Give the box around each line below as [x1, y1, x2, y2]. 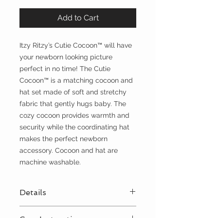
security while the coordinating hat [19, 123, 129, 131]
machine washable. [19, 158, 81, 166]
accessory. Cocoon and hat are [19, 146, 118, 155]
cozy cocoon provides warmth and [19, 111, 129, 120]
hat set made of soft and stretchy [19, 88, 127, 96]
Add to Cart [57, 13, 99, 23]
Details [19, 188, 46, 198]
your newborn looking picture [19, 53, 112, 61]
